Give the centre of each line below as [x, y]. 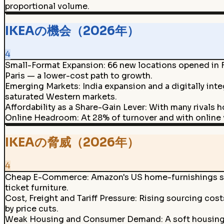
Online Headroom [41, 118]
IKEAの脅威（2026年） [72, 143]
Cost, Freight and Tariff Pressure [70, 198]
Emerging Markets [41, 86]
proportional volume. [47, 6]
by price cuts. [31, 208]
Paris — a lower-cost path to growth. [78, 76]
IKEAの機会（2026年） [72, 31]
